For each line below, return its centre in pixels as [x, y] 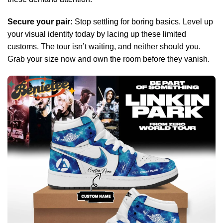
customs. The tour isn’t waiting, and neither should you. [104, 47]
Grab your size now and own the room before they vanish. [109, 59]
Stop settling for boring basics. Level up [143, 22]
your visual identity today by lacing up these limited [97, 34]
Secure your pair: [40, 22]
